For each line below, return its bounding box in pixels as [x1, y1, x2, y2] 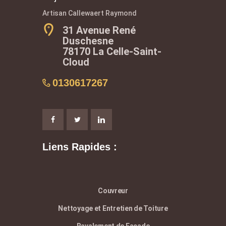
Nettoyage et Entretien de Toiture [58, 204, 168, 212]
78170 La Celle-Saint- [63, 45, 161, 58]
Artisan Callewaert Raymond [42, 9, 137, 17]
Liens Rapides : [42, 141, 117, 152]
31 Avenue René [63, 24, 136, 36]
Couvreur [98, 186, 128, 195]
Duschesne [63, 34, 114, 47]
